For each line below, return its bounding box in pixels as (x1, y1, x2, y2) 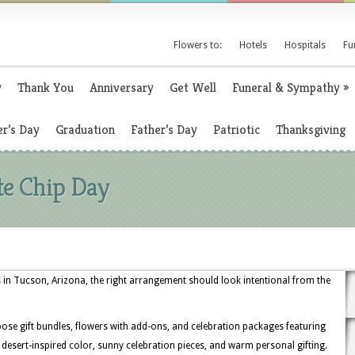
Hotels (239, 40, 267, 51)
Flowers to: (174, 40, 222, 51)
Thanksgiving (276, 121, 345, 138)
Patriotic (213, 121, 260, 138)
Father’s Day (131, 121, 197, 138)
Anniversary (90, 79, 154, 96)
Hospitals (284, 40, 326, 51)
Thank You (17, 79, 74, 96)
